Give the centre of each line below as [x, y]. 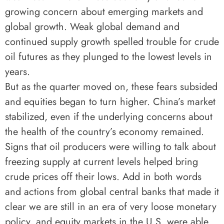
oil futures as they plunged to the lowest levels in [108, 57]
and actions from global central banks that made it [112, 192]
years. [17, 72]
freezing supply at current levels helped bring [101, 162]
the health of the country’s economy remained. [104, 132]
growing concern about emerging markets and [104, 12]
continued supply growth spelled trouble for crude [112, 42]
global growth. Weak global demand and [92, 27]
